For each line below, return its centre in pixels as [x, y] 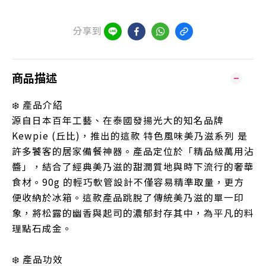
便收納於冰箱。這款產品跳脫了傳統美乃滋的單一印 [128, 197]
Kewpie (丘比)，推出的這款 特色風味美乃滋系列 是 [130, 136]
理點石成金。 [42, 228]
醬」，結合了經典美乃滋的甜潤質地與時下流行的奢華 [133, 167]
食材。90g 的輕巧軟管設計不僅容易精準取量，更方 [128, 182]
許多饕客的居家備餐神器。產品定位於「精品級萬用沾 [133, 151]
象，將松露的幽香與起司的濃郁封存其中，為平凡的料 [133, 213]
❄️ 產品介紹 [37, 105]
